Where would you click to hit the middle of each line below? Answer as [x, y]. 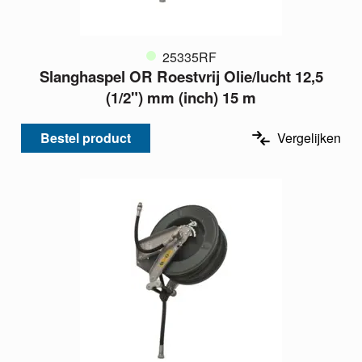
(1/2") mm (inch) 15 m [181, 98]
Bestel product [86, 138]
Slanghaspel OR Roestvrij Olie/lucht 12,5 [181, 77]
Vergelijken [309, 138]
